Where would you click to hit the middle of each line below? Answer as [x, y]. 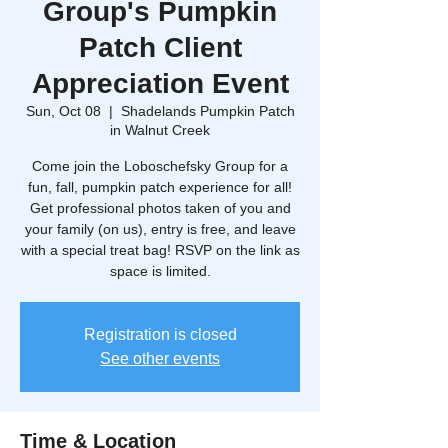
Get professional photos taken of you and [160, 208]
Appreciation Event [160, 83]
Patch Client [160, 47]
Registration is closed [160, 334]
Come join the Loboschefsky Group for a [160, 166]
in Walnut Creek [160, 130]
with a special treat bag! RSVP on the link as [160, 250]
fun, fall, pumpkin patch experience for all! [160, 187]
